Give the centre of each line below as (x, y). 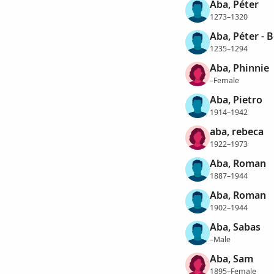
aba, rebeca (236, 132)
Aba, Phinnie (239, 68)
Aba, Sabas (235, 227)
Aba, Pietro (236, 100)
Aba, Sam (231, 259)
